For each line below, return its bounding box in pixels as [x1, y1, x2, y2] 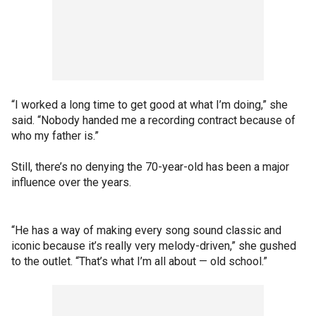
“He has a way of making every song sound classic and [11, 224, 281, 237]
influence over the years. [11, 176, 131, 189]
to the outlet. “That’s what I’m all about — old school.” [11, 255, 267, 268]
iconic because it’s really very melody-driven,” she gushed [11, 239, 296, 253]
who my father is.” [11, 129, 99, 142]
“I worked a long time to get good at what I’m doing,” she [11, 98, 288, 111]
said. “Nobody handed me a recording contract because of [11, 114, 296, 127]
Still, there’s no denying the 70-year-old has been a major [11, 160, 289, 174]
